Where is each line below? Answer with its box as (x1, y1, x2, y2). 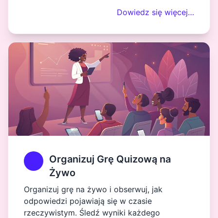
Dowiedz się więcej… (117, 7, 194, 17)
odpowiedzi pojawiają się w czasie (24, 196, 152, 206)
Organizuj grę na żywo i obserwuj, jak (24, 184, 163, 194)
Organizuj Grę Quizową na (49, 153, 171, 165)
